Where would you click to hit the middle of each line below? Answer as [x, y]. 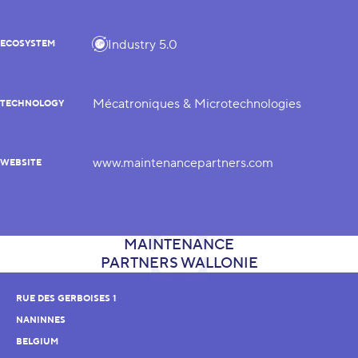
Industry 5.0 [143, 44]
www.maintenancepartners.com [183, 163]
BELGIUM [37, 342]
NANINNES [41, 320]
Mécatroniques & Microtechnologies [197, 104]
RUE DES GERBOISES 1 [66, 299]
